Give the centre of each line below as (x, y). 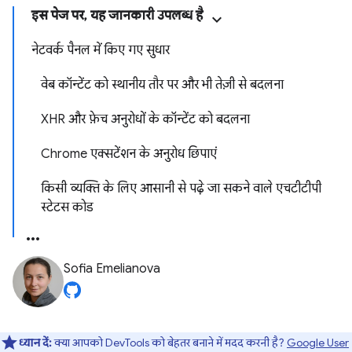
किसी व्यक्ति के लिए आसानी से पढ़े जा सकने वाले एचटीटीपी (181, 189)
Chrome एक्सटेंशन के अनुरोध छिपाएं (129, 154)
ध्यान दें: (35, 343)
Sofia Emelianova (112, 269)
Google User (318, 343)
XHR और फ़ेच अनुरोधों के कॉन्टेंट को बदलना (145, 119)
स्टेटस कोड (67, 207)
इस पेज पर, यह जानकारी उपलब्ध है (117, 16)
